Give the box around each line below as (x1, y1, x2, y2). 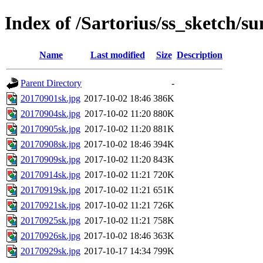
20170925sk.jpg (21, 215, 80, 225)
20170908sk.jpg (21, 139, 80, 149)
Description (177, 49, 222, 60)
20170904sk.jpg (21, 108, 80, 119)
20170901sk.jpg (21, 93, 80, 103)
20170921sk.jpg (21, 200, 80, 210)
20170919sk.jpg (21, 184, 80, 195)
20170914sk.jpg (21, 169, 80, 180)
